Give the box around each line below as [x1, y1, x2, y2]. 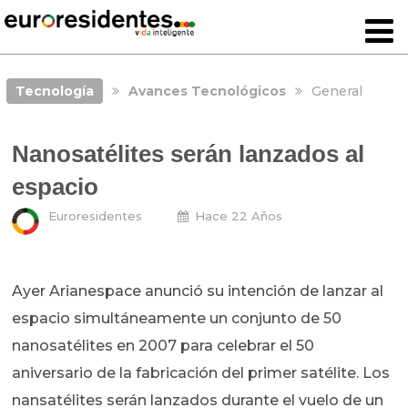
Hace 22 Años [195, 209, 283, 224]
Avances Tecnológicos [127, 83, 286, 99]
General [311, 83, 362, 99]
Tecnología [15, 83, 94, 99]
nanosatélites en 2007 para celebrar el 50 [12, 337, 315, 355]
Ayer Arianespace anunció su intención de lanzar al [12, 282, 384, 301]
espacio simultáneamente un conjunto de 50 [12, 310, 342, 328]
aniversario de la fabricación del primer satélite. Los [12, 364, 391, 382]
